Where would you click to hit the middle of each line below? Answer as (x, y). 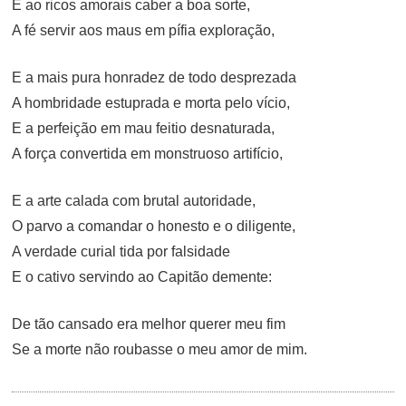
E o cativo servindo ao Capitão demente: (142, 277)
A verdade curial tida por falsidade (121, 252)
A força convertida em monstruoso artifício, (148, 154)
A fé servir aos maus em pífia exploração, (144, 31)
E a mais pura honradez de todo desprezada (155, 78)
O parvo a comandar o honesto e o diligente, (154, 227)
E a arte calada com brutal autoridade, (134, 201)
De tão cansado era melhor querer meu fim (149, 324)
